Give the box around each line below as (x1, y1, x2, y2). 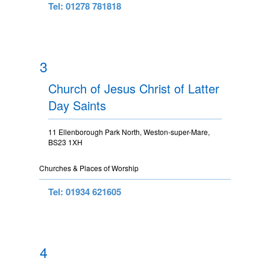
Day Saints (48, 96, 106, 114)
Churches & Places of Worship (39, 162, 139, 173)
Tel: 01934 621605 (48, 184, 121, 198)
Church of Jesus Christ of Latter (48, 79, 219, 97)
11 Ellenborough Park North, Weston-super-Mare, (48, 126, 210, 137)
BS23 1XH (48, 136, 83, 147)
